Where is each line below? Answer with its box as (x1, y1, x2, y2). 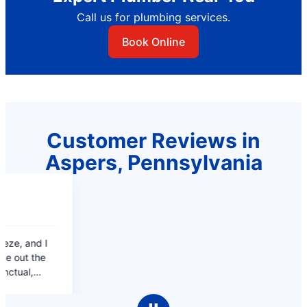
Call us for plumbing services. (77, 10, 230, 24)
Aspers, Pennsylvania (45, 149, 262, 175)
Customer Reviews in (47, 127, 260, 153)
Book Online (122, 34, 185, 49)
